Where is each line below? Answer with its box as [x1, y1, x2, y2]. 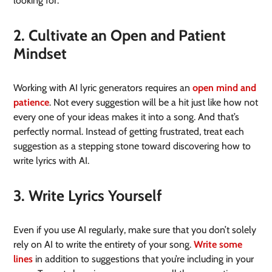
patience [13, 97, 50, 109]
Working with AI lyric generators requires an [13, 82, 193, 94]
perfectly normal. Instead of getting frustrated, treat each [13, 126, 245, 138]
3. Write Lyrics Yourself [13, 186, 163, 205]
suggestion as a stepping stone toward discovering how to [13, 140, 251, 152]
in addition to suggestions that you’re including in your [33, 253, 254, 265]
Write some [194, 239, 243, 251]
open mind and [192, 82, 257, 94]
